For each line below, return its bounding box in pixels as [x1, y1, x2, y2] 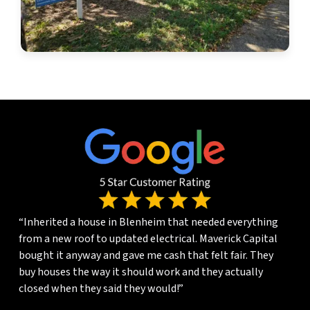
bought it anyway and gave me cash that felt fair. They [18, 248, 273, 264]
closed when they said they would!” [18, 281, 183, 297]
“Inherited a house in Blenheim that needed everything [18, 215, 278, 230]
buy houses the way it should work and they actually [18, 264, 263, 280]
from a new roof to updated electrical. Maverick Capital [18, 231, 277, 247]
